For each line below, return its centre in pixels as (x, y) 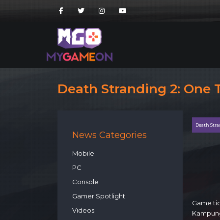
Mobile (83, 153)
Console (85, 182)
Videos (83, 210)
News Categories (110, 135)
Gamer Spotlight (99, 196)
